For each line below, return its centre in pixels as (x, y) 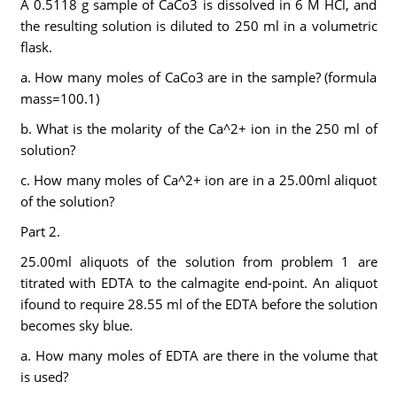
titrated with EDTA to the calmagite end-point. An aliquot (198, 283)
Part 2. (40, 231)
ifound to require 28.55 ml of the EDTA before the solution (198, 304)
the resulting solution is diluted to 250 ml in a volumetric (198, 26)
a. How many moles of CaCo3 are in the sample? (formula (198, 77)
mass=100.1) (59, 98)
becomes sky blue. (76, 325)
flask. (36, 47)
